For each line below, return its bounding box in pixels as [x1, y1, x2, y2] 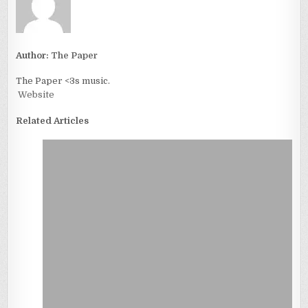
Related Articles [16, 115, 89, 126]
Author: [16, 50, 52, 61]
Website [16, 89, 55, 100]
